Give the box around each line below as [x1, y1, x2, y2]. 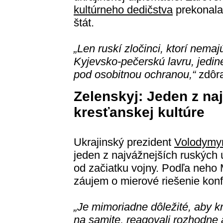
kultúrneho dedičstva [74, 3, 173, 16]
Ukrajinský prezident [74, 136, 174, 149]
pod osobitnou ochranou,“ [74, 68, 196, 81]
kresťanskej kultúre [74, 105, 205, 120]
